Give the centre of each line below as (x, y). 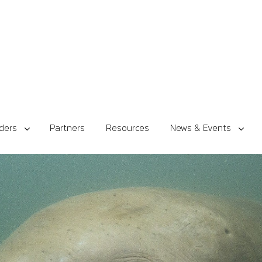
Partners (67, 128)
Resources (127, 128)
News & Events (201, 128)
